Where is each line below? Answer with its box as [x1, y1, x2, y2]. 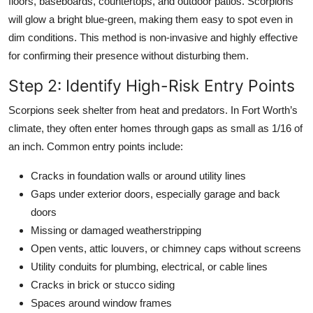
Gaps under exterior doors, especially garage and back [31, 187, 280, 200]
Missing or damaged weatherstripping [31, 224, 201, 236]
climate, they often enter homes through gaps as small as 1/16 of [8, 122, 303, 134]
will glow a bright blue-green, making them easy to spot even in [8, 13, 293, 25]
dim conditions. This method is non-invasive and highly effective [8, 31, 298, 43]
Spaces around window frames [31, 296, 172, 309]
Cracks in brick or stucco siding [31, 278, 175, 291]
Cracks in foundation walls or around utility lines [31, 169, 246, 182]
